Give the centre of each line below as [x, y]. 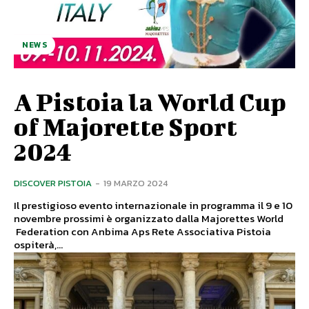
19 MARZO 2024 [136, 183]
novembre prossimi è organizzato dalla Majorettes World [149, 219]
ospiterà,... [38, 245]
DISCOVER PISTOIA [53, 183]
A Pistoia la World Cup [150, 102]
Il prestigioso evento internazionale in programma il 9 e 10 [153, 206]
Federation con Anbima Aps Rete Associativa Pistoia [125, 232]
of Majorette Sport [126, 127]
